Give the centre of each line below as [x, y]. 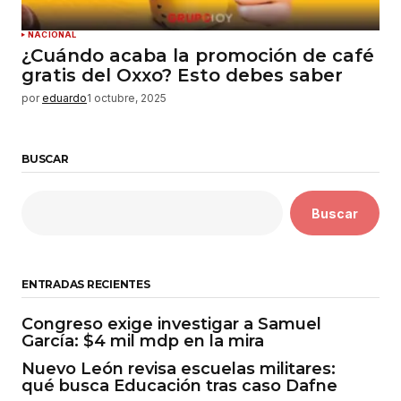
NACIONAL [52, 35]
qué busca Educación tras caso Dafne [179, 386]
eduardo [64, 98]
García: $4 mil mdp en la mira [143, 341]
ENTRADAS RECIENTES [86, 285]
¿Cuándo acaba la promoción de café [198, 56]
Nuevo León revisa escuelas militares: [179, 369]
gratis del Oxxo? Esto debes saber [182, 76]
